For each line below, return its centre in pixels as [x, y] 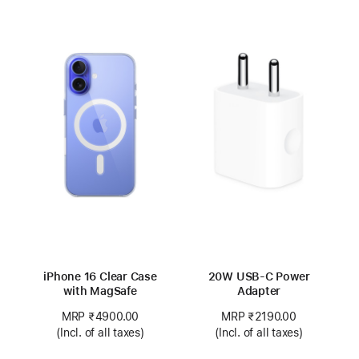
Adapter [259, 291]
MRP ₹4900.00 [100, 317]
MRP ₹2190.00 [259, 317]
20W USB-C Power [259, 277]
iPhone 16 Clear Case [100, 277]
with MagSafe [100, 291]
